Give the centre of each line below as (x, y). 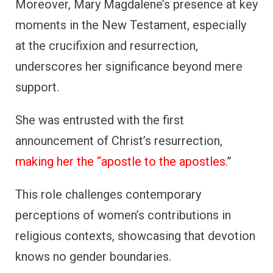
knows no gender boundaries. (93, 257)
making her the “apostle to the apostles (120, 162)
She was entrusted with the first (100, 120)
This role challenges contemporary (108, 195)
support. (37, 87)
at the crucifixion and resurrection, (107, 46)
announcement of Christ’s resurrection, (119, 141)
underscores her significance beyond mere (129, 67)
